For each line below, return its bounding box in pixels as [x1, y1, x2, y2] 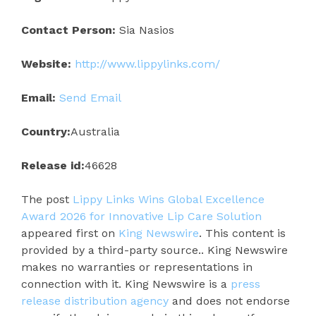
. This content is [199, 226, 286, 241]
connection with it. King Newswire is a [21, 277, 231, 291]
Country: [21, 125, 71, 139]
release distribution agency [21, 294, 169, 308]
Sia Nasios [116, 23, 174, 37]
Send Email [59, 91, 121, 105]
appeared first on [21, 226, 119, 241]
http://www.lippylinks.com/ [75, 57, 220, 71]
